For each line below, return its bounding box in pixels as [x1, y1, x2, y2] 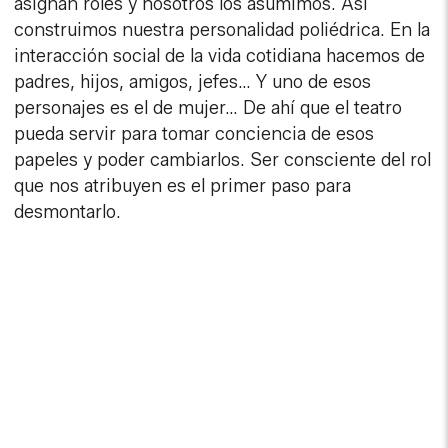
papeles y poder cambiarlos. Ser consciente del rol [14, 149, 432, 172]
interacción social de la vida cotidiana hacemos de [14, 45, 426, 68]
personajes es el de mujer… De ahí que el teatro [14, 97, 403, 120]
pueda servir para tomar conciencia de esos [14, 123, 375, 146]
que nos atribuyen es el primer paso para [14, 175, 352, 198]
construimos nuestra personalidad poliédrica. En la [14, 19, 431, 42]
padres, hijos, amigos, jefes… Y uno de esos [14, 71, 372, 94]
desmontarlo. [14, 201, 122, 224]
